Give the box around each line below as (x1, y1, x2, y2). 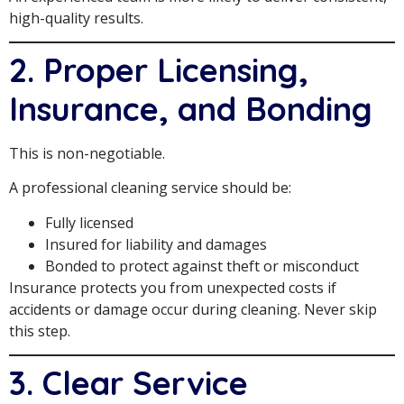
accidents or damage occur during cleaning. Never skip (9, 298, 377, 319)
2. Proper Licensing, (9, 49, 308, 90)
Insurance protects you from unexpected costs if (9, 277, 336, 298)
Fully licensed (45, 212, 133, 233)
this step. (9, 320, 70, 341)
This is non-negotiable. (9, 142, 165, 163)
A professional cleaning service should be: (9, 178, 291, 198)
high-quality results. (9, 7, 143, 28)
